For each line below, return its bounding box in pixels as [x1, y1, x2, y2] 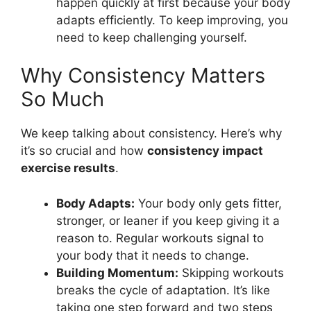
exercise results [21, 161, 115, 175]
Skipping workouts [178, 265, 284, 280]
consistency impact [147, 144, 263, 158]
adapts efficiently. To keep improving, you [56, 12, 288, 27]
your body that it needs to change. [56, 248, 249, 262]
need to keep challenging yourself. [56, 30, 247, 44]
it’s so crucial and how [21, 144, 147, 158]
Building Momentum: [56, 265, 178, 280]
